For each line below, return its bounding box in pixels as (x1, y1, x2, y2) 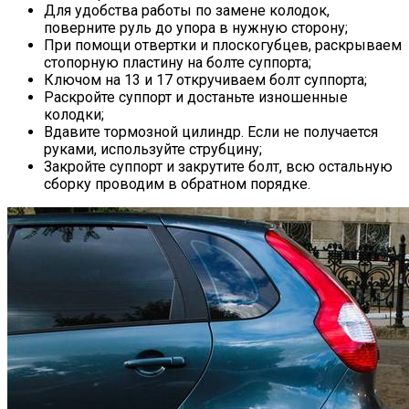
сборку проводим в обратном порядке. (44, 174, 310, 193)
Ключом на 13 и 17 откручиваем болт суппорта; (44, 70, 367, 89)
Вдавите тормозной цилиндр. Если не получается (44, 122, 378, 141)
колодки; (44, 105, 104, 123)
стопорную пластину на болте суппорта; (44, 53, 311, 71)
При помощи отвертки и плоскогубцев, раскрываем (44, 36, 402, 54)
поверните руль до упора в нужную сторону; (44, 18, 348, 37)
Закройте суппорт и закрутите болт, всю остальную (44, 157, 393, 175)
